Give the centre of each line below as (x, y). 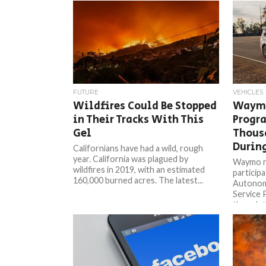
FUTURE (86, 92)
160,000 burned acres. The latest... (138, 180)
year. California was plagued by (131, 159)
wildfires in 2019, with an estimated (139, 170)
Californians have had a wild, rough (138, 148)
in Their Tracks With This (139, 120)
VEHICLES (248, 92)
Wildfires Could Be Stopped (145, 106)
